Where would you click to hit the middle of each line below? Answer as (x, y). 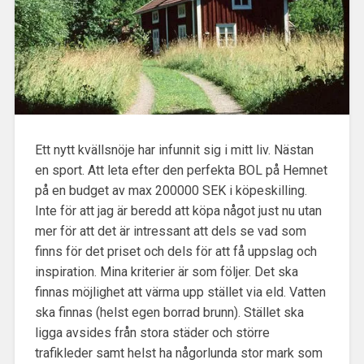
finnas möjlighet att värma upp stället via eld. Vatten (180, 292)
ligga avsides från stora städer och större (152, 332)
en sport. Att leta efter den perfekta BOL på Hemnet (181, 170)
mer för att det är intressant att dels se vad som (170, 231)
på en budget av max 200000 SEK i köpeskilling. (171, 190)
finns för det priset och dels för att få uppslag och (175, 251)
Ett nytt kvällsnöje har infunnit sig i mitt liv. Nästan (174, 149)
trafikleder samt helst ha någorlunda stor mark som (178, 353)
